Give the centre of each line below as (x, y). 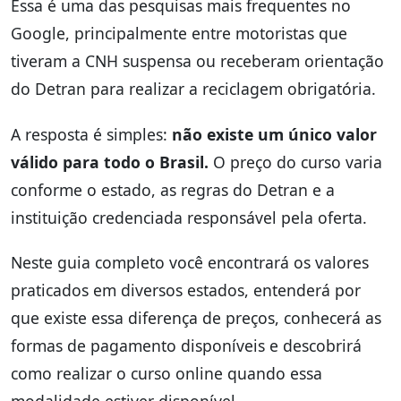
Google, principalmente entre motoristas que (179, 34)
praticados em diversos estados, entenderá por (186, 290)
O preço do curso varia (295, 162)
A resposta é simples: (91, 134)
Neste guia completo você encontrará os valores (190, 262)
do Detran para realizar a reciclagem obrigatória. (193, 89)
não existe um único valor (274, 134)
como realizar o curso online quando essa (166, 373)
